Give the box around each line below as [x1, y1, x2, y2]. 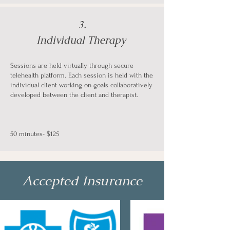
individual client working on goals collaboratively [10, 81, 152, 89]
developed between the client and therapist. [10, 91, 138, 99]
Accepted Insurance [22, 172, 142, 189]
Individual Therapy [36, 33, 128, 47]
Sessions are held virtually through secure [10, 62, 133, 69]
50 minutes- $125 [10, 130, 59, 138]
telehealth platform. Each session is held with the [10, 71, 153, 79]
